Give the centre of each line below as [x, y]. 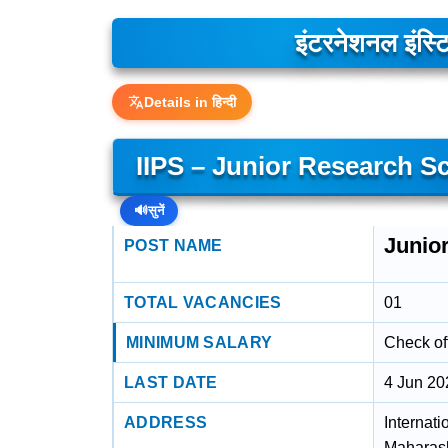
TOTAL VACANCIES [203, 302]
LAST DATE [171, 382]
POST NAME [173, 245]
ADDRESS [166, 422]
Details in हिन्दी [190, 102]
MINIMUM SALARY [199, 342]
